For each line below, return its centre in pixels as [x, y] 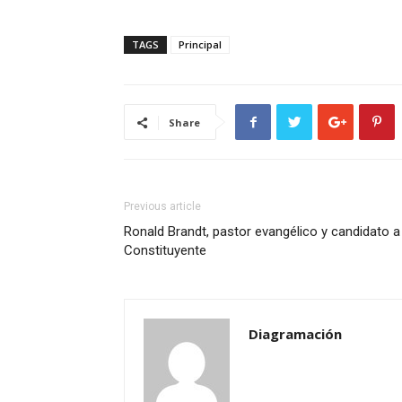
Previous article [162, 206]
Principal [200, 44]
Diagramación [295, 334]
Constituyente [165, 250]
